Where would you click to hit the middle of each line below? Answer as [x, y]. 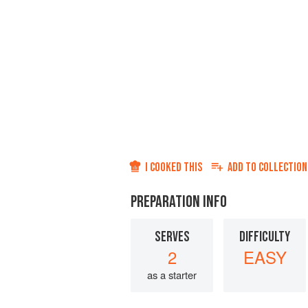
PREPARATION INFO [179, 202]
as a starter [172, 275]
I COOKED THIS [174, 167]
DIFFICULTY [265, 237]
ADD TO [243, 167]
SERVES [172, 237]
